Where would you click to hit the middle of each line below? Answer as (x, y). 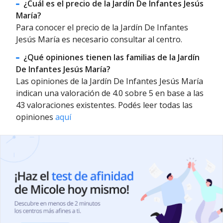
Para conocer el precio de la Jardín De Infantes (102, 27)
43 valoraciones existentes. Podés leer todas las (104, 105)
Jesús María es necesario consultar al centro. (99, 39)
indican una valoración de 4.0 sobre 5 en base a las (110, 93)
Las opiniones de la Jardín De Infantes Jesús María (110, 81)
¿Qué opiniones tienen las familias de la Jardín (112, 57)
